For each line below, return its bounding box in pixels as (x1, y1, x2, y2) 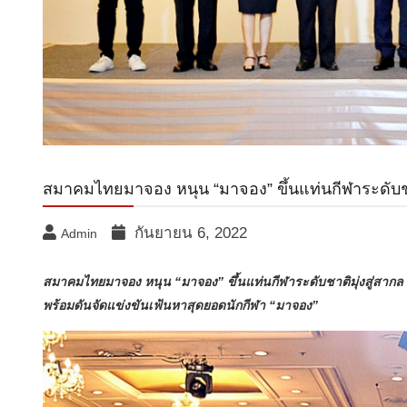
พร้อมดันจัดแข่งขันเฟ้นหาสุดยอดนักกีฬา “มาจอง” (43, 297, 318, 313)
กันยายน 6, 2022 (134, 223, 247, 242)
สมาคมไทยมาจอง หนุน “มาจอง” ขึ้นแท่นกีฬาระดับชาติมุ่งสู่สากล (43, 273, 403, 289)
